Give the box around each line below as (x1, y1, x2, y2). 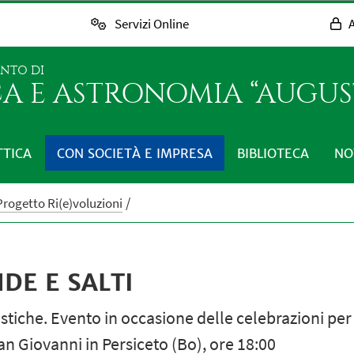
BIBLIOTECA (237, 145, 310, 161)
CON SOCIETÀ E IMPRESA (56, 145, 213, 161)
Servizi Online (114, 15, 189, 33)
